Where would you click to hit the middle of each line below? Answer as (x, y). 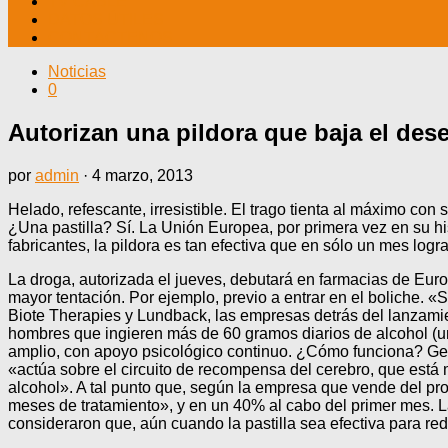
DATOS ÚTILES (106, 19)
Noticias (77, 71)
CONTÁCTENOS (110, 37)
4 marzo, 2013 (142, 175)
